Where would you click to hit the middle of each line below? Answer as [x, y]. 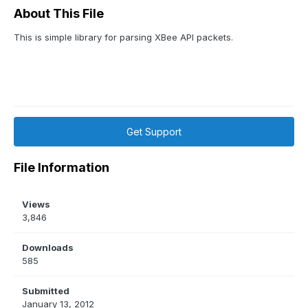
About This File [59, 14]
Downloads [48, 248]
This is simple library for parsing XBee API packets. [123, 37]
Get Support [154, 132]
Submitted [46, 291]
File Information [62, 168]
